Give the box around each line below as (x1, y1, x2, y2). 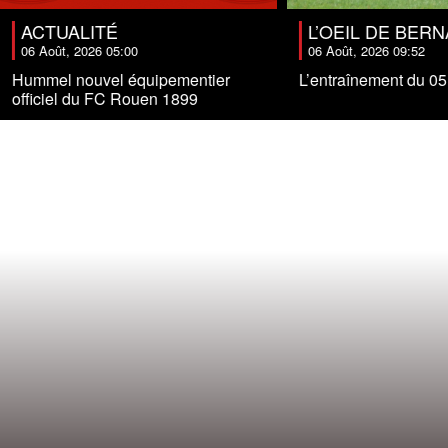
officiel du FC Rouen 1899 (12, 87, 198, 111)
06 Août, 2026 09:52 (307, 41, 425, 61)
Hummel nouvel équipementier (12, 68, 230, 92)
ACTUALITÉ (21, 18, 118, 45)
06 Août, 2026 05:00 (21, 41, 138, 61)
